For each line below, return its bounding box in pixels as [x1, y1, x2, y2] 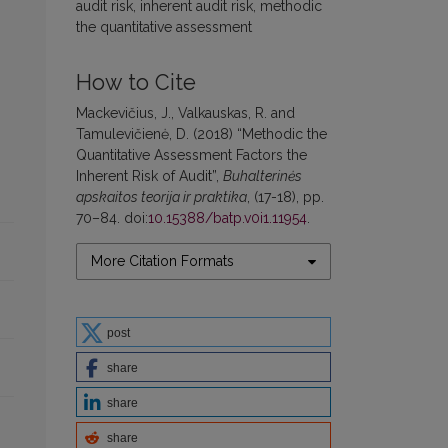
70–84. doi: [76, 210, 148, 227]
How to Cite [76, 70, 196, 96]
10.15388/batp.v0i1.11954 [148, 210, 307, 227]
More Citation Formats [91, 253, 234, 270]
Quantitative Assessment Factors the [76, 147, 307, 164]
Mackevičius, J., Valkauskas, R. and [76, 105, 295, 122]
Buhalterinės [223, 168, 302, 185]
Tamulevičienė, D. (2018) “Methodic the [76, 126, 327, 143]
